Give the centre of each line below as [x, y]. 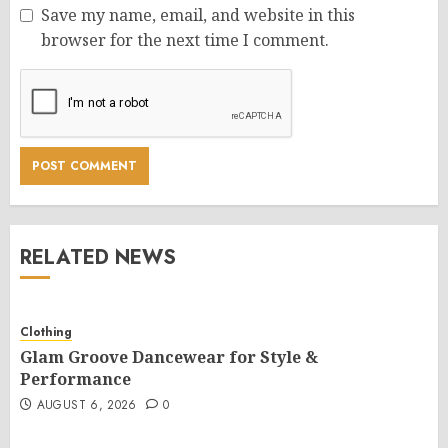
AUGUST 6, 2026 [86, 405]
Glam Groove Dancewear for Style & [169, 357]
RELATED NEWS [98, 258]
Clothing [46, 332]
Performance [75, 379]
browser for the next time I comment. [185, 40]
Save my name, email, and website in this [198, 15]
